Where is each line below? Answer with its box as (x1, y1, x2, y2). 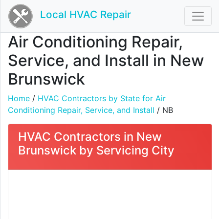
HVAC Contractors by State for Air (38, 93, 166, 103)
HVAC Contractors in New (18, 130, 162, 144)
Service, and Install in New (8, 51, 204, 70)
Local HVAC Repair (40, 8, 131, 21)
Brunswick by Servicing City (18, 143, 175, 157)
